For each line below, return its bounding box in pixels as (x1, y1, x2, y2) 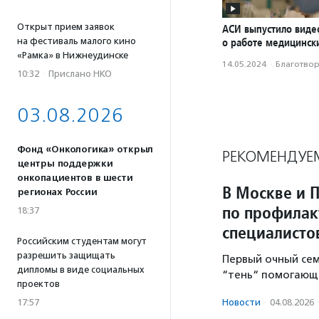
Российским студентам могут (17, 236, 147, 246)
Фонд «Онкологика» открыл (17, 144, 153, 155)
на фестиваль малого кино (17, 36, 136, 46)
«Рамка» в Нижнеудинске (17, 50, 128, 61)
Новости (222, 297, 261, 308)
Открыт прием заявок (17, 21, 115, 32)
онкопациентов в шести (17, 172, 132, 184)
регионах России (17, 187, 97, 198)
